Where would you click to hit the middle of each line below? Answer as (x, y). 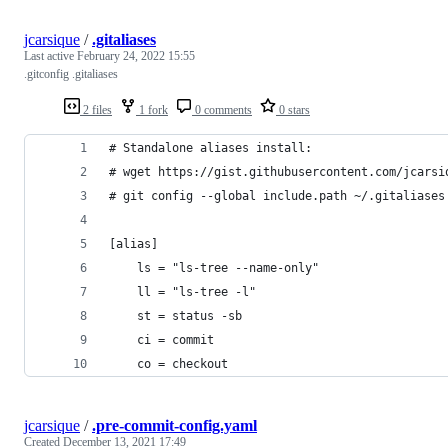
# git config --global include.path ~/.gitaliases (277, 195)
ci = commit (161, 339)
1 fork (152, 109)
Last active (50, 55)
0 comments (222, 109)
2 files (96, 109)
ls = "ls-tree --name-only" (214, 267)
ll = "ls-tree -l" (182, 291)
